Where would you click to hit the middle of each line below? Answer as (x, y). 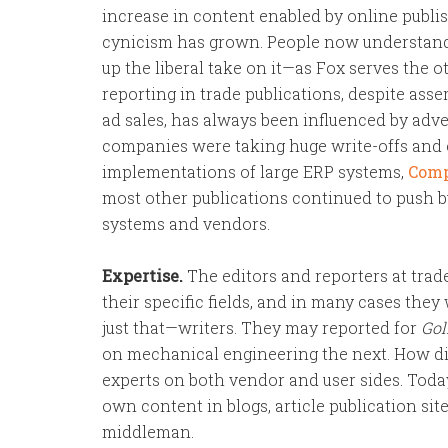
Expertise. (142, 275)
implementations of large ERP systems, (255, 171)
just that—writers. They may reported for (261, 327)
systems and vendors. (186, 223)
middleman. (148, 431)
